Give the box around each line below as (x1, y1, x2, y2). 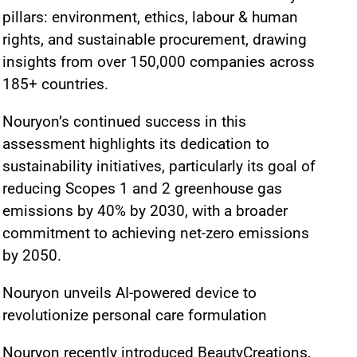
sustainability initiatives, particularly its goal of (2, 157, 316, 175)
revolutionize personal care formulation (2, 306, 267, 324)
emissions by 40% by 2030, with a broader (2, 202, 288, 220)
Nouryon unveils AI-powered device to (2, 284, 257, 302)
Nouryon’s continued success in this (2, 112, 246, 131)
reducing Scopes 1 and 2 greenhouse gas (2, 179, 282, 198)
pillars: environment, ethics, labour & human (2, 8, 298, 26)
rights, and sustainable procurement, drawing (2, 30, 307, 49)
